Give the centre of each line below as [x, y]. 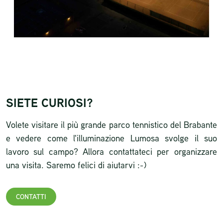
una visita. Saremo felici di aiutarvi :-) [76, 165]
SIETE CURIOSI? [50, 103]
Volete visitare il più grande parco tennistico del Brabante [111, 124]
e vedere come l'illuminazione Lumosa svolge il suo [111, 138]
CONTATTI [31, 197]
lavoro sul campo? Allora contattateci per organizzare [111, 151]
